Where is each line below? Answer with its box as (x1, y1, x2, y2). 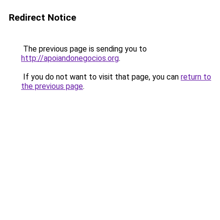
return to (181, 72, 211, 82)
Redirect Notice (9, 12, 76, 23)
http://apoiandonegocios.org (21, 54, 119, 63)
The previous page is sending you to (21, 44, 147, 54)
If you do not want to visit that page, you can (21, 72, 181, 82)
